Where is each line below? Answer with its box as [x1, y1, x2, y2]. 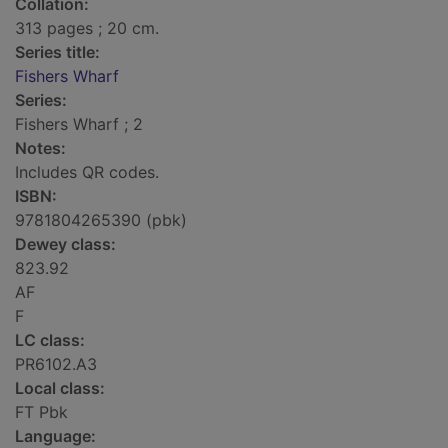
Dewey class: [15, 234, 116, 255]
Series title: [15, 42, 100, 63]
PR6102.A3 [15, 354, 97, 375]
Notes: [15, 138, 66, 159]
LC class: [15, 330, 85, 351]
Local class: [15, 378, 105, 399]
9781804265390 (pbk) [15, 210, 187, 231]
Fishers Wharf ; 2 [15, 114, 143, 135]
